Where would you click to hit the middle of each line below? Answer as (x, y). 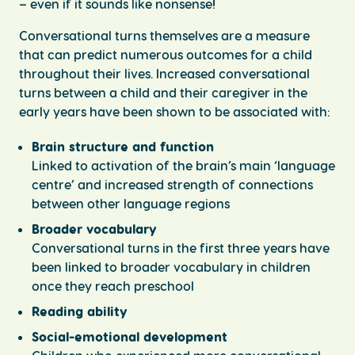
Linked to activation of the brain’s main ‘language (183, 165)
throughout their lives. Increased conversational (164, 73)
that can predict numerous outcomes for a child (166, 54)
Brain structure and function (123, 146)
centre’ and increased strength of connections (172, 184)
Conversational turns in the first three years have (181, 248)
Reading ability (80, 311)
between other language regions (131, 203)
